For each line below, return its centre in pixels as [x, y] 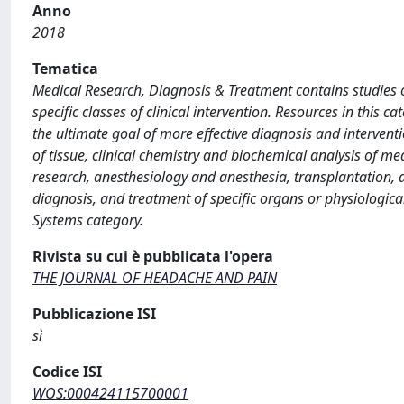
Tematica [65, 69]
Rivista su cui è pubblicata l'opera [153, 256]
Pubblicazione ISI [94, 314]
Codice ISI [67, 372]
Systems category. [88, 220]
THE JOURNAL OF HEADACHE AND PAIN [155, 278]
